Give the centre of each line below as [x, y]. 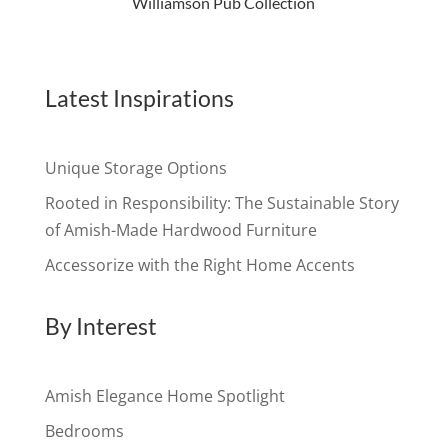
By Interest [100, 325]
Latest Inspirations [139, 97]
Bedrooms [84, 430]
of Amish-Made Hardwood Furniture [180, 229]
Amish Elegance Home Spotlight [164, 395]
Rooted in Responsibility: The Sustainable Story [221, 202]
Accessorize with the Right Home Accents [199, 264]
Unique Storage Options [135, 167]
